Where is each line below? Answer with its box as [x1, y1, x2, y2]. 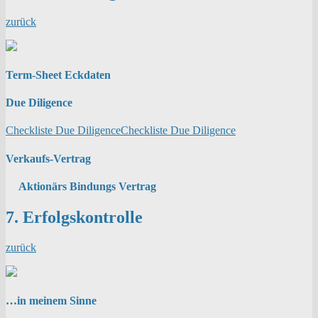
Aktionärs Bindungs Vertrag [18, 180, 156, 192]
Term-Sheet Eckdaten [6, 68, 111, 81]
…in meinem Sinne [6, 295, 97, 307]
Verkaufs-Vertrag [6, 152, 91, 165]
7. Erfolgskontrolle [6, 208, 143, 227]
